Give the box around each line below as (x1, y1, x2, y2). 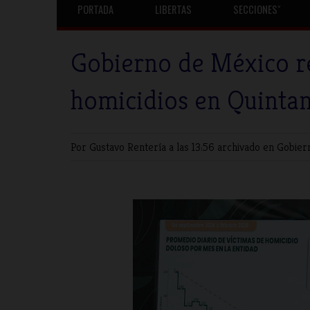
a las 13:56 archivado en (169, 140, 277, 154)
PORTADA (77, 2, 113, 17)
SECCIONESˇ (233, 2, 281, 17)
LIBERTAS (155, 2, 192, 17)
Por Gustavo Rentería (71, 140, 169, 154)
